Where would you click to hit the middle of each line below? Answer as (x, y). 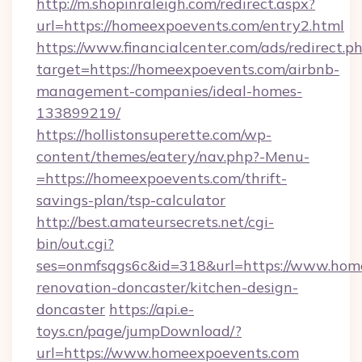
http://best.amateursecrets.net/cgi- (155, 222)
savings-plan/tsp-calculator (131, 200)
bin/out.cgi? (75, 244)
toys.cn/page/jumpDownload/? (139, 331)
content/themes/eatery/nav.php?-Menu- (173, 156)
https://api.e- (152, 309)
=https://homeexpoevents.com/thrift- (162, 178)
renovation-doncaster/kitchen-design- (167, 287)
